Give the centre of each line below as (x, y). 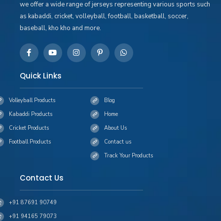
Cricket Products (29, 128)
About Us (115, 128)
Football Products (30, 142)
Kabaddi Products (30, 114)
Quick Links (40, 76)
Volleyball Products (32, 101)
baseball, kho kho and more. (60, 28)
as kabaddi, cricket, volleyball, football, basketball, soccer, (104, 17)
